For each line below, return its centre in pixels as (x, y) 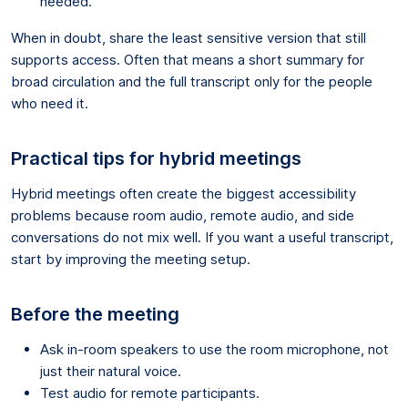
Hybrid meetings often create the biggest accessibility (184, 193)
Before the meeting (95, 314)
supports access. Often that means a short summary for (188, 59)
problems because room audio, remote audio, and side (183, 215)
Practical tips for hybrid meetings (156, 158)
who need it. (50, 103)
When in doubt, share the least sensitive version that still (189, 37)
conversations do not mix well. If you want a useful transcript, (202, 237)
